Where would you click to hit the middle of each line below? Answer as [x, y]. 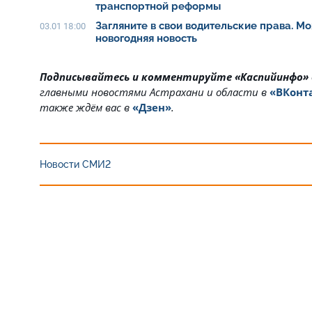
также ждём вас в [85, 107]
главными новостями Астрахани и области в [155, 92]
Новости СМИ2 [75, 164]
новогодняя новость [146, 38]
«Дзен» [152, 107]
